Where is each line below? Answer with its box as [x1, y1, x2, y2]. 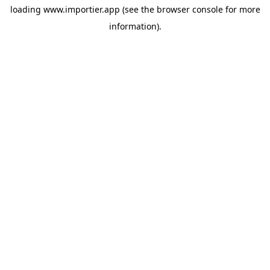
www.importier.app [43, 4, 120, 15]
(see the [119, 4, 154, 15]
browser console [156, 4, 223, 15]
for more [222, 4, 260, 15]
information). [108, 20, 162, 32]
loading [10, 4, 43, 15]
